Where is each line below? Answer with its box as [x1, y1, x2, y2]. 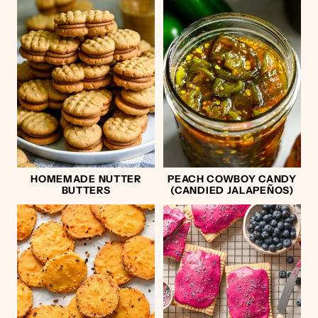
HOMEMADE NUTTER [31, 172, 141, 185]
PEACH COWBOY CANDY [168, 172, 297, 185]
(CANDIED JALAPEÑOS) [170, 183, 294, 197]
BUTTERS [61, 183, 111, 197]
